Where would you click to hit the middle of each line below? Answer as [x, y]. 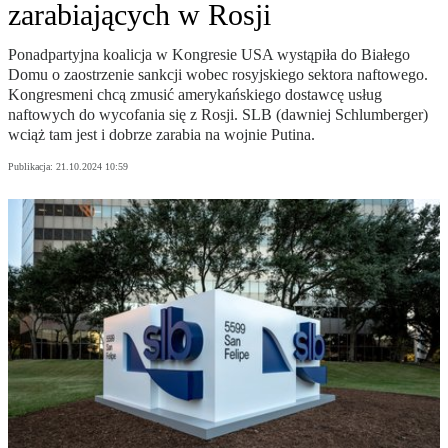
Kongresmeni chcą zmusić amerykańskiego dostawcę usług [195, 95]
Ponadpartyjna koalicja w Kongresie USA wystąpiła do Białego [209, 55]
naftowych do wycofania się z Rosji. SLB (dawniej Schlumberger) [218, 115]
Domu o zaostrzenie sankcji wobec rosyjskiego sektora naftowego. [218, 75]
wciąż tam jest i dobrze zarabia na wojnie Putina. [161, 135]
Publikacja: [32, 167]
